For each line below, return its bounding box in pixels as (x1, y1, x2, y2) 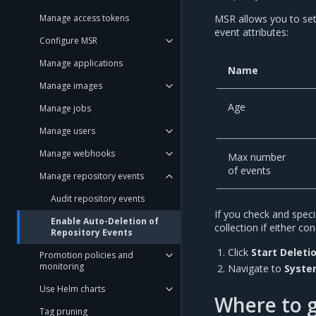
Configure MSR (39, 35, 97, 47)
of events (228, 164, 272, 178)
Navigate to (228, 262, 285, 276)
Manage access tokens (39, 12, 129, 24)
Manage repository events (39, 170, 144, 182)
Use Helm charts (39, 283, 105, 295)
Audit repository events (51, 193, 145, 205)
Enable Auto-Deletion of (51, 215, 159, 227)
